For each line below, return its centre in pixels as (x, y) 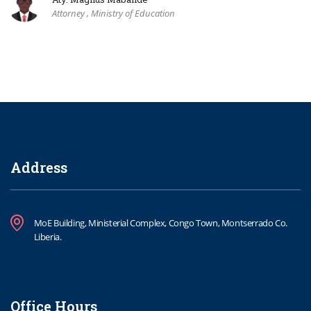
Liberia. (48, 237)
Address (39, 167)
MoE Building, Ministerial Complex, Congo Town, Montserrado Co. (160, 223)
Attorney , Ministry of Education (114, 13)
